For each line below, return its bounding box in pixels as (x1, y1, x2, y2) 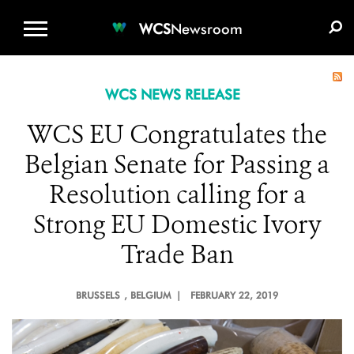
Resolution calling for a (48, 178, 306, 211)
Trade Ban (120, 238, 234, 271)
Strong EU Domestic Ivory (32, 208, 322, 241)
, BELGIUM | (124, 289, 186, 301)
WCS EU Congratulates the (27, 118, 327, 151)
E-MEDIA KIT (248, 5, 322, 20)
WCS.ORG (96, 5, 156, 20)
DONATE (175, 5, 228, 20)
